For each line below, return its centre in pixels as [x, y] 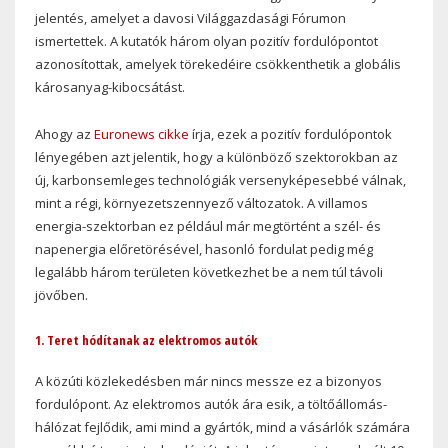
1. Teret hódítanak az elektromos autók [147, 340]
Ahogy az [64, 134]
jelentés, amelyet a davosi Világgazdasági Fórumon [190, 18]
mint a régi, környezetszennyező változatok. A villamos [201, 203]
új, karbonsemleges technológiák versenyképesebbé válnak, [220, 180]
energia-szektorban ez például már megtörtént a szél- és [208, 226]
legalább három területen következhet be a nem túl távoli [209, 272]
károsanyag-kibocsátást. [110, 87]
